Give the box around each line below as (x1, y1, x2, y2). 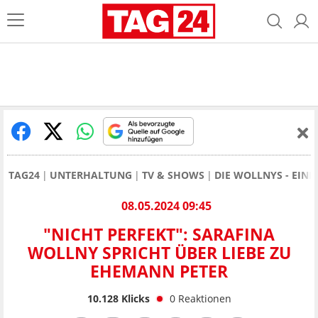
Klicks (118, 291, 150, 305)
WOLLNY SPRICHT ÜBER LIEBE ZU (27, 241, 291, 265)
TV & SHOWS (142, 168, 204, 182)
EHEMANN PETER (90, 260, 228, 283)
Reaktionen (177, 291, 231, 305)
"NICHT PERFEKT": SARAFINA (43, 223, 275, 246)
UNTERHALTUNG (50, 168, 132, 182)
